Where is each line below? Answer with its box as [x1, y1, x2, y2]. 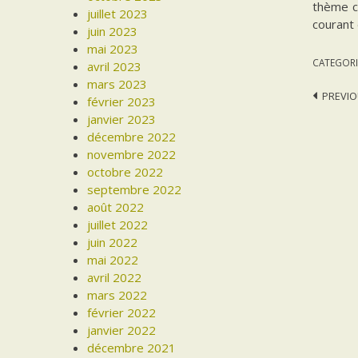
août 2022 [87, 199, 145, 216]
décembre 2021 [87, 340, 177, 356]
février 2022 [87, 304, 157, 321]
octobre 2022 [87, 164, 164, 181]
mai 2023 [87, 41, 139, 58]
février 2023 [87, 93, 157, 110]
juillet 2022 [87, 217, 149, 233]
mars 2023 [87, 76, 148, 93]
